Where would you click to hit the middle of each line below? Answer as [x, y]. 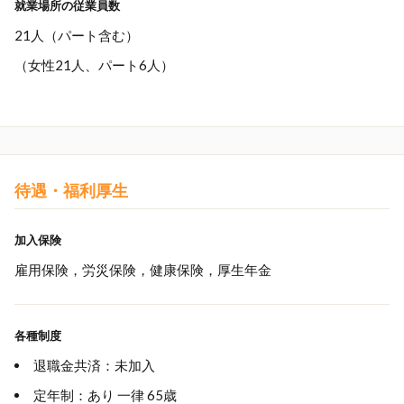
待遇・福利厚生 [71, 190]
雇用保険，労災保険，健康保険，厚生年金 [143, 270]
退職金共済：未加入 [94, 365]
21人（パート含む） [77, 35]
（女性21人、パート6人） [94, 65]
